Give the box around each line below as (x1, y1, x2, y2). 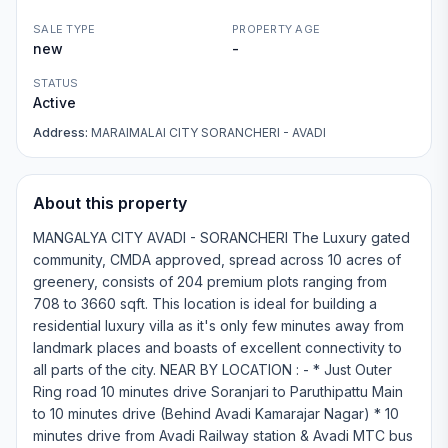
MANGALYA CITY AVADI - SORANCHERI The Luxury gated (33, 229, 410, 246)
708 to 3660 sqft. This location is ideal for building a (33, 295, 377, 312)
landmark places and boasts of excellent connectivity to (33, 339, 402, 356)
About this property (33, 193, 187, 213)
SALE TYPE (33, 22, 96, 36)
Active (33, 94, 76, 111)
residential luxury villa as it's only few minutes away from (33, 317, 404, 334)
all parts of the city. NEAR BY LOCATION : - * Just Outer (33, 361, 392, 378)
